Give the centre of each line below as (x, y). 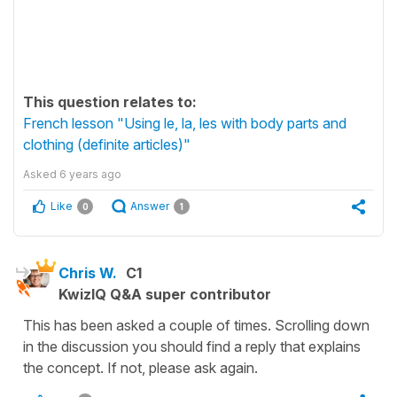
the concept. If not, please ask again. (140, 367)
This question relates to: (110, 101)
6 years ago (90, 174)
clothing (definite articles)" (107, 144)
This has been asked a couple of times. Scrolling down (196, 325)
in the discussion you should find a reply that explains (192, 346)
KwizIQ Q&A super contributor (165, 294)
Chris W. (88, 272)
